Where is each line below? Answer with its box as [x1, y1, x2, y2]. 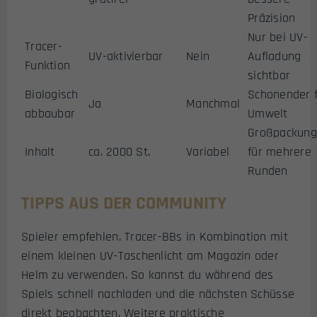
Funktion [25, 57, 71, 74]
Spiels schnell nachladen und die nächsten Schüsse [21, 285, 295, 302]
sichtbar [248, 67, 291, 83]
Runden [248, 162, 288, 179]
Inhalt [25, 143, 55, 160]
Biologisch [25, 86, 79, 103]
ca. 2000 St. [88, 143, 151, 160]
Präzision [248, 9, 296, 26]
